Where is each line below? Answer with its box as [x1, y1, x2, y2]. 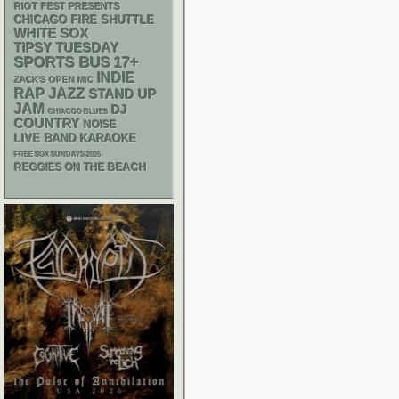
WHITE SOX [14, 26, 89, 41]
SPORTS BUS [14, 54, 110, 71]
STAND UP [89, 86, 157, 102]
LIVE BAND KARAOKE [14, 132, 137, 145]
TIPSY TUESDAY [14, 41, 119, 55]
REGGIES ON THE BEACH [14, 161, 147, 174]
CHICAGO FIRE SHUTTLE [14, 14, 155, 27]
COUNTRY [14, 117, 80, 131]
